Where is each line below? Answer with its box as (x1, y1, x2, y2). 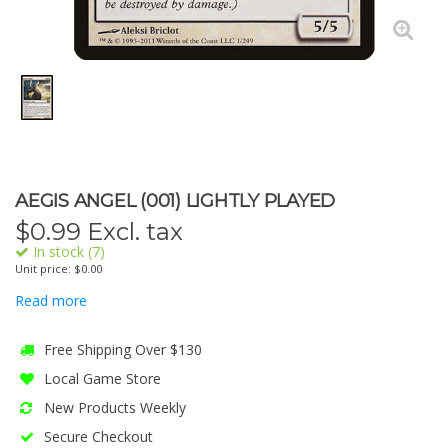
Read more (15, 291, 87, 310)
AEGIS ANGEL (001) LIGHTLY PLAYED (15, 189, 335, 212)
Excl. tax (81, 217, 183, 246)
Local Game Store (40, 369, 161, 388)
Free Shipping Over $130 (40, 340, 202, 359)
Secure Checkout (40, 427, 153, 446)
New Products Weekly (40, 398, 186, 417)
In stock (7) (29, 242, 105, 261)
